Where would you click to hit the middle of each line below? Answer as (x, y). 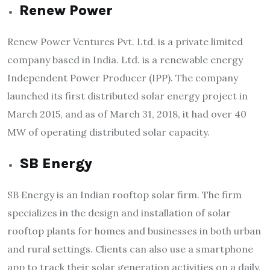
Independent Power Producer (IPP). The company (123, 78)
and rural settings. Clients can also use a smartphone (130, 249)
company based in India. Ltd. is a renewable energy (125, 60)
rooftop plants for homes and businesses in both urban (134, 231)
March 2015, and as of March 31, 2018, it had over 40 (127, 114)
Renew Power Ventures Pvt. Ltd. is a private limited (125, 42)
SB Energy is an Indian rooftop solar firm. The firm (124, 195)
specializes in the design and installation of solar (119, 213)
